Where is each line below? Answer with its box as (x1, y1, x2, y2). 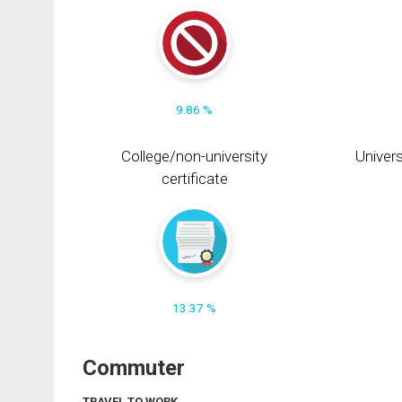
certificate (161, 170, 228, 188)
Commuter (83, 354, 185, 380)
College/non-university (121, 147, 268, 166)
